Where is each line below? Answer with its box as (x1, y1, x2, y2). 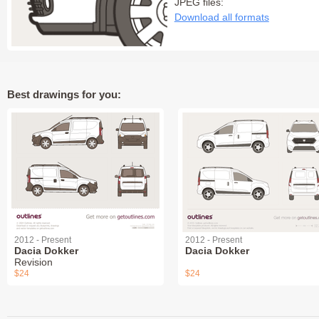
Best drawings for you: (7, 88, 121, 100)
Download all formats (174, 11, 269, 23)
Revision (14, 256, 53, 268)
